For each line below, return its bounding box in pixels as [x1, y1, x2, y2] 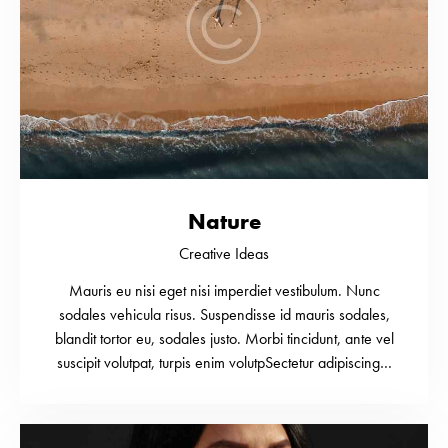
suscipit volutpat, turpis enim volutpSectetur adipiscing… [56, 352, 392, 374]
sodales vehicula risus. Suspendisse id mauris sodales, [58, 304, 390, 326]
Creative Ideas [179, 243, 269, 265]
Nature [187, 207, 261, 237]
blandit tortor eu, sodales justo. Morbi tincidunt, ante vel [54, 328, 394, 350]
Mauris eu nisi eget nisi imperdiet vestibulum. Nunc [68, 280, 380, 302]
